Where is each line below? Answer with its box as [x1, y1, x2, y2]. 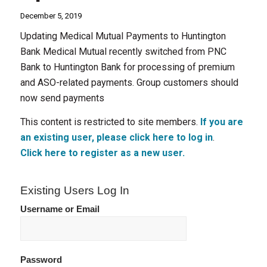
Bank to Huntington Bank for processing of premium [20, 61, 235, 73]
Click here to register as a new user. [20, 147, 185, 159]
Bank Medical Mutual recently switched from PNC [20, 46, 226, 57]
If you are [200, 116, 243, 128]
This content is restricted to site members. [20, 116, 200, 128]
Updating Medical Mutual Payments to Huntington [20, 30, 226, 42]
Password [20, 254, 62, 265]
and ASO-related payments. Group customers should [20, 77, 238, 88]
